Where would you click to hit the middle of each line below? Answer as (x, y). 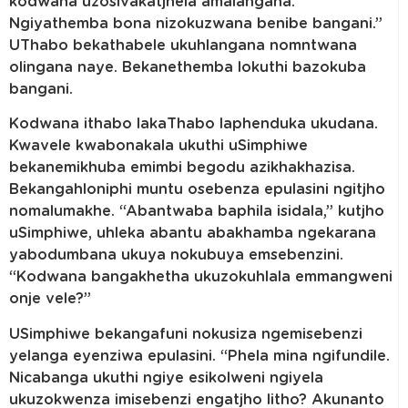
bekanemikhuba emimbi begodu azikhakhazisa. (182, 168)
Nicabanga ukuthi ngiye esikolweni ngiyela (166, 377)
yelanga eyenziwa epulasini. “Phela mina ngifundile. (199, 356)
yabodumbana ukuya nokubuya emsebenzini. (176, 255)
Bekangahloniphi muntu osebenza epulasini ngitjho (197, 190)
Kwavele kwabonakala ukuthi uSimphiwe (158, 146)
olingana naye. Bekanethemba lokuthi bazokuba (188, 67)
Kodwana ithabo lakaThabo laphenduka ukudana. (194, 124)
